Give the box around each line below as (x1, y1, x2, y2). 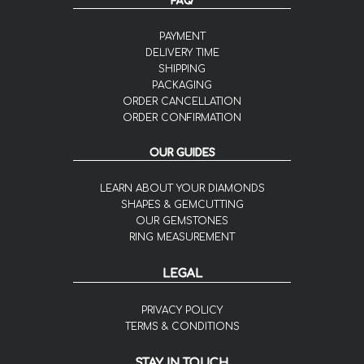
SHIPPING (158, 63, 206, 76)
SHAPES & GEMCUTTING (120, 199, 244, 211)
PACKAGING (152, 80, 212, 92)
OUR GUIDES (149, 147, 215, 159)
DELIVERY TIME (145, 47, 219, 59)
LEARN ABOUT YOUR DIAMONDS (99, 183, 265, 195)
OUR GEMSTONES (136, 215, 228, 227)
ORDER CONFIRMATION (123, 112, 241, 124)
